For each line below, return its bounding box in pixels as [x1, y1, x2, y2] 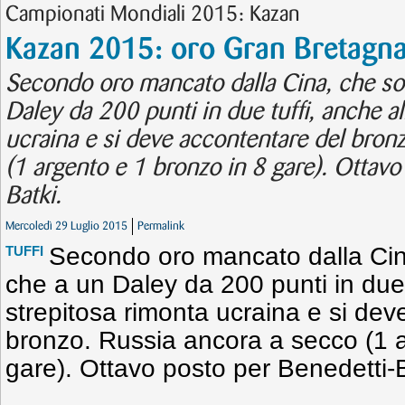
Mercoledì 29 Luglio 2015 [5, 221, 127, 231]
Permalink [137, 221, 184, 231]
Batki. [5, 184, 61, 208]
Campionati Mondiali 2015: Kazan [5, 5, 300, 24]
